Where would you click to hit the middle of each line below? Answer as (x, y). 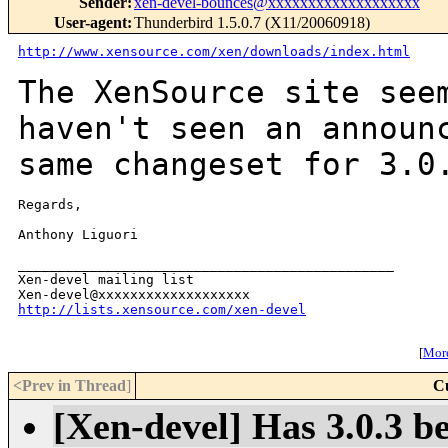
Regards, (50, 205)
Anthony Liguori (78, 235)
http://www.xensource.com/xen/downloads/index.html (214, 52)
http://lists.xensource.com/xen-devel (162, 310)
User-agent (90, 23)
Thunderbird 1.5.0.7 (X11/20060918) (252, 23)
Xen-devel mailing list (106, 280)
